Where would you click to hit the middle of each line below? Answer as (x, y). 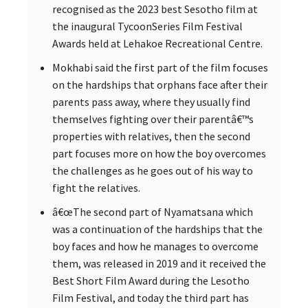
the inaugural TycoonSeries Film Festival (147, 26)
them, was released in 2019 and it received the (159, 264)
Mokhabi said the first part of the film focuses (160, 68)
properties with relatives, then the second (151, 136)
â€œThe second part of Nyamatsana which (153, 212)
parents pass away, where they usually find (151, 102)
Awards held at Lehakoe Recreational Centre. (157, 44)
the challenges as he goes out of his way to (153, 171)
